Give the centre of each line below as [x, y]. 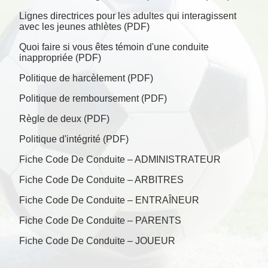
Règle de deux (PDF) [64, 119]
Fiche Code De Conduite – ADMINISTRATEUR [120, 159]
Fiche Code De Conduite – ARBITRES [101, 180]
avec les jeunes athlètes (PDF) [84, 27]
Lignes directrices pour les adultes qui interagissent [128, 16]
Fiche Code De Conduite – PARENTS [100, 220]
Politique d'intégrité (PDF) [74, 139]
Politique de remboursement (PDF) [93, 98]
